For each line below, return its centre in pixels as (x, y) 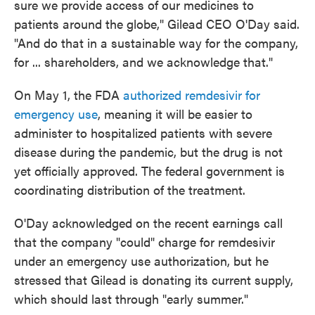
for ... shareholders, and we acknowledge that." (143, 62)
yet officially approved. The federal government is (149, 171)
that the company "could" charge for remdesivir (144, 242)
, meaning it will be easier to (175, 114)
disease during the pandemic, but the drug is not (148, 152)
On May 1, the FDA (69, 95)
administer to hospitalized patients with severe (143, 133)
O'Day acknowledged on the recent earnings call (148, 223)
